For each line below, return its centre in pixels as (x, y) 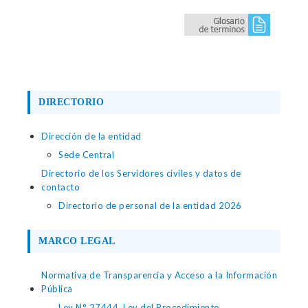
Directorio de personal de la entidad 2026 (150, 206)
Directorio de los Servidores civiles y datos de (141, 173)
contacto (60, 187)
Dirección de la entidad (91, 136)
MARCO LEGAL (77, 241)
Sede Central (86, 155)
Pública (57, 289)
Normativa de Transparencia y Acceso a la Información (159, 275)
